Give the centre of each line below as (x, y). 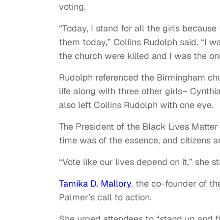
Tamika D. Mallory (95, 184)
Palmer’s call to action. (105, 197)
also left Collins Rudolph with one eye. (136, 105)
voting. (72, 7)
